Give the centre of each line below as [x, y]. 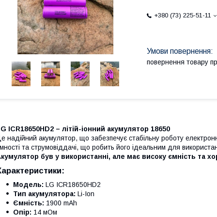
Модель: [28, 185]
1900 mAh [61, 203]
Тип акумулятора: [44, 194]
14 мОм [44, 212]
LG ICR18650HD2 [72, 185]
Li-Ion [85, 194]
